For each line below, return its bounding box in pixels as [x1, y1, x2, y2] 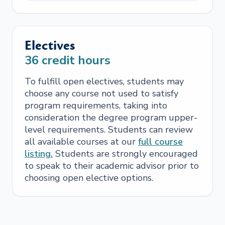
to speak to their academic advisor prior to [25, 160, 199, 172]
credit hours [39, 52, 110, 68]
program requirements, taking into [25, 99, 167, 111]
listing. [25, 148, 53, 160]
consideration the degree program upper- [25, 111, 197, 124]
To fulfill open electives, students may [25, 75, 184, 87]
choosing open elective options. [25, 172, 153, 184]
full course [138, 136, 183, 148]
